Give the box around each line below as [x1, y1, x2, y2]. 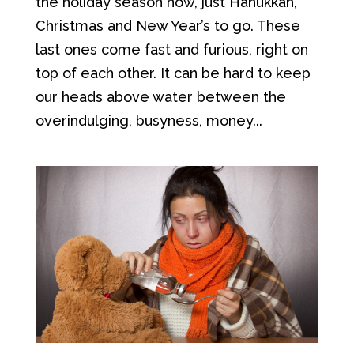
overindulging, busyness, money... [35, 112, 262, 129]
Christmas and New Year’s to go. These [35, 17, 300, 34]
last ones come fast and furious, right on [35, 41, 308, 58]
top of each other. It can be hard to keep [35, 65, 311, 81]
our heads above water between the [35, 88, 286, 105]
